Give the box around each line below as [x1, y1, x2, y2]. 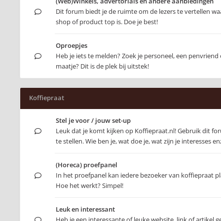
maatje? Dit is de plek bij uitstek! [56, 62, 149, 71]
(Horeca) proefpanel [56, 160, 117, 169]
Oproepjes [56, 41, 87, 50]
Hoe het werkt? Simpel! [56, 181, 123, 190]
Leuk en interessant [56, 205, 115, 214]
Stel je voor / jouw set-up [56, 116, 131, 125]
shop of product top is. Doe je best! [56, 17, 158, 26]
